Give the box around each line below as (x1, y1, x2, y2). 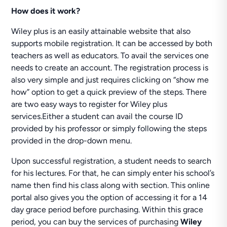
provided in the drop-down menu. (11, 136, 132, 145)
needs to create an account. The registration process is (11, 63, 209, 72)
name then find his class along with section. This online (11, 180, 210, 190)
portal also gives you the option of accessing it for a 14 (11, 193, 208, 202)
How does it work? (11, 6, 81, 16)
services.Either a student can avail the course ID (11, 111, 183, 121)
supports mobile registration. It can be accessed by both (11, 39, 213, 48)
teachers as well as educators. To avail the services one (11, 51, 209, 60)
